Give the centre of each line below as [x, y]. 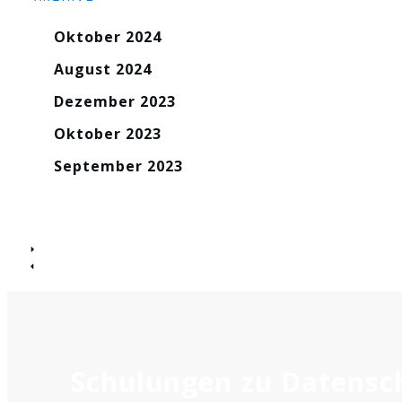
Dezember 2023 [115, 102]
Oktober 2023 [108, 134]
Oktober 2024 [108, 37]
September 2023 [118, 166]
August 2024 [103, 70]
